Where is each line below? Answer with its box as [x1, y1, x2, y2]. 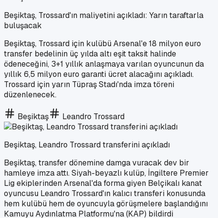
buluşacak [4, 20, 42, 31]
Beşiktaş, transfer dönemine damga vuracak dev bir [4, 157, 189, 168]
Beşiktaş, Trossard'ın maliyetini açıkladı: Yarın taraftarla [4, 10, 203, 20]
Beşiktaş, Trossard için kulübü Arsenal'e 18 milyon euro [4, 38, 201, 49]
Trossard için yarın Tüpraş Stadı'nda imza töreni [4, 79, 174, 90]
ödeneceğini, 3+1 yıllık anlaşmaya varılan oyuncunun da [4, 58, 204, 69]
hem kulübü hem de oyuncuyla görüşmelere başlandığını [4, 198, 208, 209]
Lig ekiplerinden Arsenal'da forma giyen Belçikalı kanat [4, 178, 202, 188]
